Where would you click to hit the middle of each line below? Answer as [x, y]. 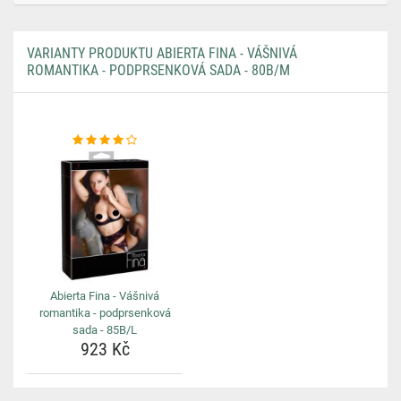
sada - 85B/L [105, 330]
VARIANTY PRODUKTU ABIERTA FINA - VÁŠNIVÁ [162, 53]
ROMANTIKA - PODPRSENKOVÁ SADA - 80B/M [158, 70]
